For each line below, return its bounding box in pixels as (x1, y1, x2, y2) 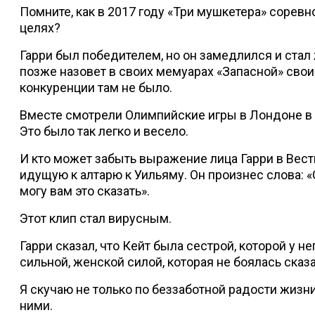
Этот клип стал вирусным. (20, 211, 172, 226)
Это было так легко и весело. (20, 124, 188, 139)
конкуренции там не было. (20, 80, 172, 96)
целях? (20, 20, 60, 36)
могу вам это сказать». (20, 184, 150, 199)
